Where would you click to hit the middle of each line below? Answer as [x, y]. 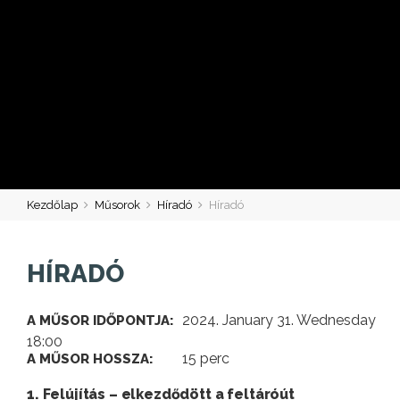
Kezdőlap [52, 205]
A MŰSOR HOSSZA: [90, 359]
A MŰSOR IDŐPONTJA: [100, 321]
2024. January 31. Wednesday [277, 321]
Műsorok [117, 205]
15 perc [204, 359]
